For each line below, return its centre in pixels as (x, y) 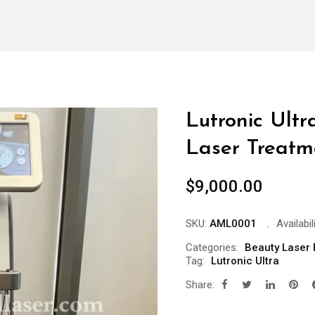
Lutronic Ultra (245, 261)
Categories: (212, 248)
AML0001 (233, 224)
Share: (200, 285)
